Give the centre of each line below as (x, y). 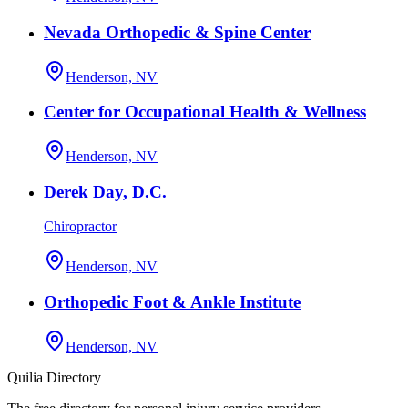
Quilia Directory (54, 377)
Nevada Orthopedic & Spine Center (177, 32)
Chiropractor (80, 227)
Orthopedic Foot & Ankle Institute (172, 302)
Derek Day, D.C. (105, 191)
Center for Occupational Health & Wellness (205, 112)
